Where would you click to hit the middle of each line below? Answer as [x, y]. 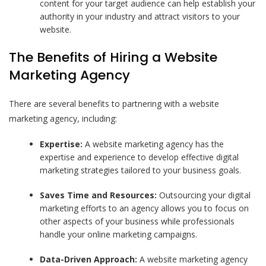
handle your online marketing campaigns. [119, 234]
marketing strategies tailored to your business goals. [141, 170]
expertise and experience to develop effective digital [140, 157]
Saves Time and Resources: [99, 195]
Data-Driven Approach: [89, 259]
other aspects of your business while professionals [137, 221]
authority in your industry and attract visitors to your [140, 16]
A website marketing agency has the [153, 144]
